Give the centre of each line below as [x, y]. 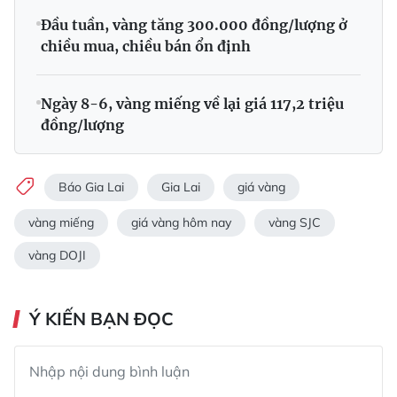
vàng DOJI [57, 255]
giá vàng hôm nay [181, 222]
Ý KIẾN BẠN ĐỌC [101, 318]
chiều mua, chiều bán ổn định [146, 46]
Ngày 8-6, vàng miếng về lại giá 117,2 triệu [192, 103]
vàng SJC [295, 222]
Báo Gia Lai [91, 187]
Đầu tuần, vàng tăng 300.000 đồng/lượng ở [194, 24]
